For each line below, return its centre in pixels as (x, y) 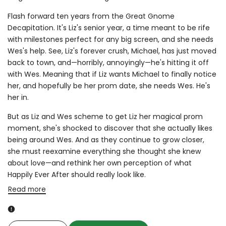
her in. (18, 97)
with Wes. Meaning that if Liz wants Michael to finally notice (112, 74)
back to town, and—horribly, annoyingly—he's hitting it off (108, 62)
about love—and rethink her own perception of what (100, 163)
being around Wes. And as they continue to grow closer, (106, 139)
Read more (27, 190)
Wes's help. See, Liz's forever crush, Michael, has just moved (112, 51)
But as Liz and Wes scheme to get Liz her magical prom (105, 116)
